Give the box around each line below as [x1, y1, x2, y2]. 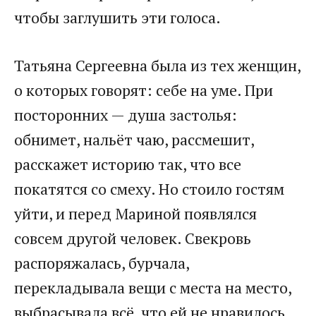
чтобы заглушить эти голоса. [14, 6, 221, 28]
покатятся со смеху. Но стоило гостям [14, 178, 284, 199]
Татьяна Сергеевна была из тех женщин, [14, 54, 300, 75]
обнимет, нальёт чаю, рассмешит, [14, 128, 254, 150]
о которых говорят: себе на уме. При [14, 79, 273, 100]
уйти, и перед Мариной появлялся [14, 202, 257, 224]
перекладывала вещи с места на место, [14, 276, 291, 298]
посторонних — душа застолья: [14, 104, 237, 125]
